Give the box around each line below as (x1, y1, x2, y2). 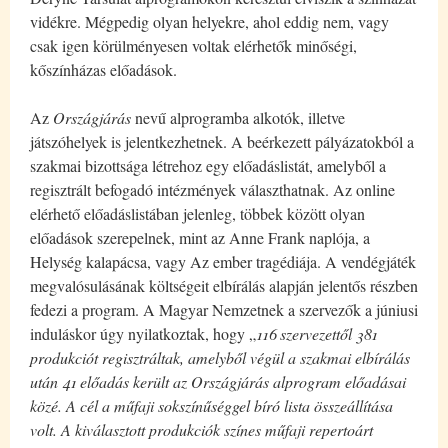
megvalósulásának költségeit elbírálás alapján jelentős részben (30, 274, 418, 296)
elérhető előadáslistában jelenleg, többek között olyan (30, 202, 365, 224)
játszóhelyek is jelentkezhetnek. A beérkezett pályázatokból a (30, 130, 414, 152)
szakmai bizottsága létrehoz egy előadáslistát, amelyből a (30, 154, 386, 176)
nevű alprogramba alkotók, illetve (131, 106, 345, 128)
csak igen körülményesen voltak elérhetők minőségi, (30, 34, 357, 56)
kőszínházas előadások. (30, 58, 177, 80)
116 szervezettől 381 (256, 322, 377, 344)
